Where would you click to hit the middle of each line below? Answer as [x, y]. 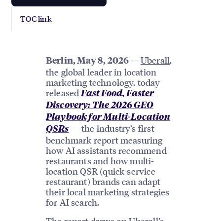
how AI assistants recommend [106, 150]
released [63, 92]
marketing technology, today [103, 82]
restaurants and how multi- [100, 160]
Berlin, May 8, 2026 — [93, 61]
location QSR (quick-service [100, 171]
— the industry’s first [111, 128]
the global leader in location [101, 72]
